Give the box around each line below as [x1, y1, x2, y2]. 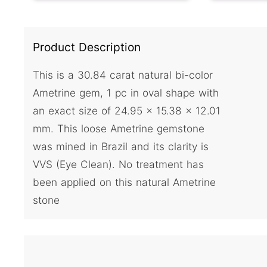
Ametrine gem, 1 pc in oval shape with [33, 86, 219, 100]
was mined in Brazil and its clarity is [33, 140, 209, 153]
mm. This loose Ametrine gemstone [33, 122, 204, 135]
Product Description [33, 39, 141, 54]
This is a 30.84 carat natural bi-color [33, 69, 213, 82]
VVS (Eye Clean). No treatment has [33, 158, 204, 171]
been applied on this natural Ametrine [33, 176, 216, 189]
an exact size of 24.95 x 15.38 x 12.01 [33, 104, 221, 117]
